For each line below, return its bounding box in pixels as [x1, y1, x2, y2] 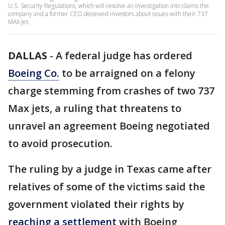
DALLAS [8, 49, 47, 62]
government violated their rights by [8, 197, 184, 211]
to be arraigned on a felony [59, 66, 195, 80]
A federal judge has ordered [56, 49, 192, 62]
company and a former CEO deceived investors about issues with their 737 [8, 10, 208, 18]
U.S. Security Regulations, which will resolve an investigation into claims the [8, 2, 209, 10]
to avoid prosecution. [8, 137, 113, 150]
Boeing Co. [8, 66, 59, 80]
